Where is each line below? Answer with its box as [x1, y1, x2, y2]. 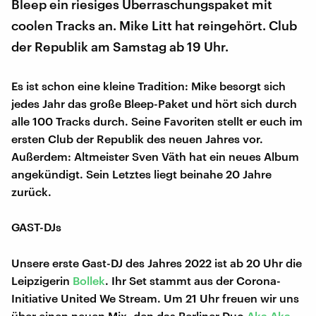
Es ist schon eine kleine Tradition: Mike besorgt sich [11, 79, 286, 93]
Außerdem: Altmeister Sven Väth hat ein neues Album [11, 150, 299, 164]
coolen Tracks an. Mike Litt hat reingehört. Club [11, 18, 297, 34]
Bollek [73, 274, 105, 288]
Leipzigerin [11, 274, 73, 288]
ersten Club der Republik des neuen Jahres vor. [11, 132, 263, 146]
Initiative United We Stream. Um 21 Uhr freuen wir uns [11, 291, 299, 305]
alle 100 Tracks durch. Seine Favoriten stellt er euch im [11, 114, 303, 128]
